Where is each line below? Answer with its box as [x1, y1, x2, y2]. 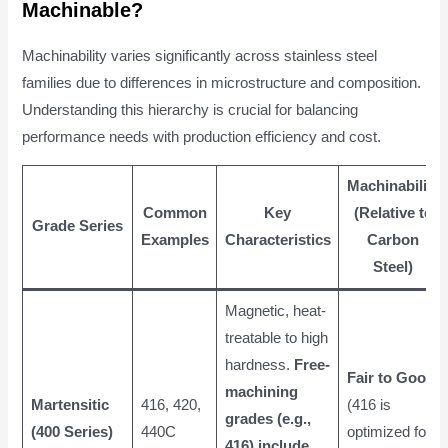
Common [142, 205, 207, 222]
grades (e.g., [224, 411, 311, 428]
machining [224, 384, 298, 401]
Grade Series [32, 218, 124, 235]
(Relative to [353, 205, 433, 222]
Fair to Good [346, 370, 435, 387]
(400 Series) [30, 424, 113, 441]
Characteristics [224, 232, 331, 249]
